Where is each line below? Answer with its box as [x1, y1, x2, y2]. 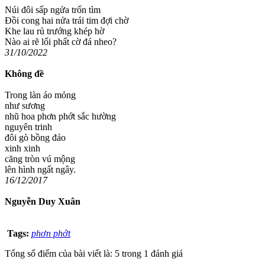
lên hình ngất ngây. [5, 164, 76, 175]
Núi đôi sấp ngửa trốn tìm [5, 5, 101, 15]
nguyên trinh [5, 122, 52, 132]
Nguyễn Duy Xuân [5, 196, 80, 207]
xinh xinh [5, 143, 40, 154]
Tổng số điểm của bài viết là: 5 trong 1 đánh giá [5, 248, 183, 259]
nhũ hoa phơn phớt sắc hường [5, 111, 116, 122]
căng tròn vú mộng [5, 154, 75, 164]
